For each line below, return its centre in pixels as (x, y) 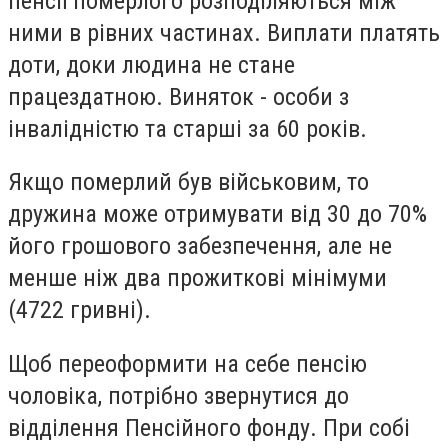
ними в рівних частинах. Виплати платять (224, 32)
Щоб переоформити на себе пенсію (187, 363)
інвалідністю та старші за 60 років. (187, 128)
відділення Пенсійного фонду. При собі (209, 427)
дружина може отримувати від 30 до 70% (217, 214)
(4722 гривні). (79, 310)
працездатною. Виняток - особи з (178, 96)
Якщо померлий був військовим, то (188, 182)
